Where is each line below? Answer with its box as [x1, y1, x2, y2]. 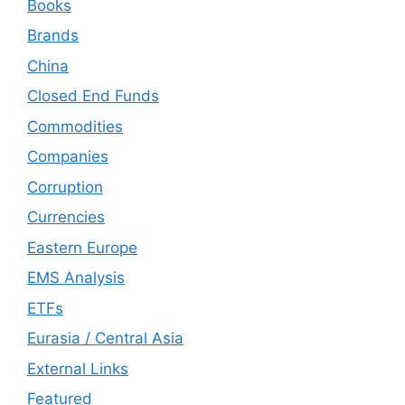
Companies [27, 147, 108, 165]
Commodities [27, 117, 123, 136]
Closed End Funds [27, 87, 159, 105]
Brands [27, 26, 79, 44]
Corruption [27, 177, 103, 196]
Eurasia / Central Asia [27, 329, 184, 347]
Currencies [27, 208, 105, 226]
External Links [27, 359, 128, 378]
